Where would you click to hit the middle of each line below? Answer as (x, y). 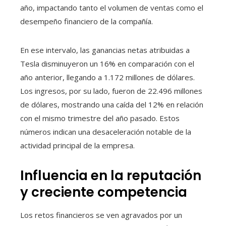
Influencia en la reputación (111, 176)
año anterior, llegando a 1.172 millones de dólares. (107, 77)
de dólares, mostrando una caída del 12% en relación (112, 105)
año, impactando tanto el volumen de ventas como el (112, 8)
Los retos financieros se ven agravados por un (101, 215)
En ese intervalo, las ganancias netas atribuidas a (105, 50)
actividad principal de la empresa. (77, 146)
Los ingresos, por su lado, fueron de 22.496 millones (111, 91)
